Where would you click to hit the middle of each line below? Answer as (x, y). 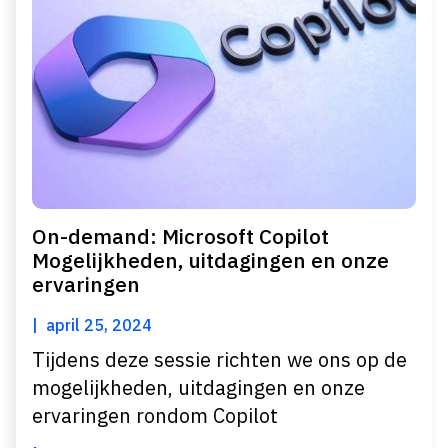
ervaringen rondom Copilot (155, 415)
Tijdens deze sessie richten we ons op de (219, 359)
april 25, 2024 (99, 325)
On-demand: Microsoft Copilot (180, 236)
